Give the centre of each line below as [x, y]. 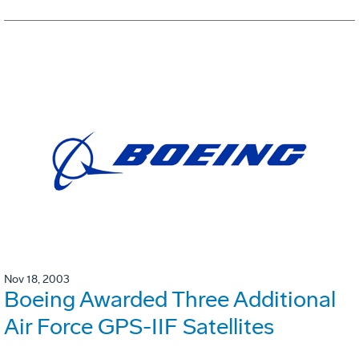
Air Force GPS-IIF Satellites [139, 326]
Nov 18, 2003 [37, 279]
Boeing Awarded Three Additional [170, 299]
